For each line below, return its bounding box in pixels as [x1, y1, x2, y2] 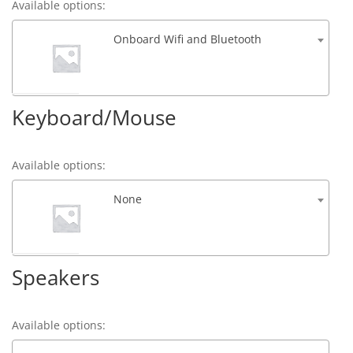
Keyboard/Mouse [12, 103, 177, 132]
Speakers [12, 263, 100, 292]
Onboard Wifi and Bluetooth [113, 32, 262, 47]
